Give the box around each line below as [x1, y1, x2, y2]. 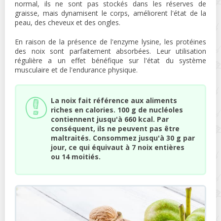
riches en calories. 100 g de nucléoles [51, 105, 183, 114]
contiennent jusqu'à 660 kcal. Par [51, 114, 169, 124]
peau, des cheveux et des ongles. [15, 17, 120, 27]
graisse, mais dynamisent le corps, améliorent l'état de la [15, 8, 206, 18]
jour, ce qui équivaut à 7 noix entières [51, 142, 184, 152]
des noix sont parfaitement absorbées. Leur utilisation [15, 46, 206, 56]
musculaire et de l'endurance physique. [15, 65, 138, 74]
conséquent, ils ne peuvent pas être [51, 123, 180, 133]
